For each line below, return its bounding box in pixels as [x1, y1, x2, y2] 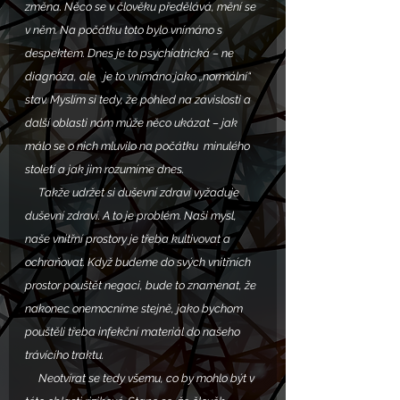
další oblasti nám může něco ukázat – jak [25, 116, 240, 130]
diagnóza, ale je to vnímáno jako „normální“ [25, 70, 254, 84]
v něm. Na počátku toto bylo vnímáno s [25, 23, 225, 37]
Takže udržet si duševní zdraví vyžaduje [25, 186, 38, 200]
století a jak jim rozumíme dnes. [25, 162, 187, 177]
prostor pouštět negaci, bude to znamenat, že [25, 279, 259, 293]
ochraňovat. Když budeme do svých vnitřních [25, 255, 254, 270]
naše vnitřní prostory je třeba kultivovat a [25, 232, 233, 246]
